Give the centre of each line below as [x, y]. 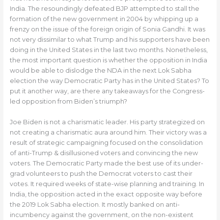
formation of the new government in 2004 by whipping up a [104, 19]
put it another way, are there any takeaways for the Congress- [107, 91]
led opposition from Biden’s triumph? [68, 102]
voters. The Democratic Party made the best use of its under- [106, 163]
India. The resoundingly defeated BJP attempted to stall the [104, 9]
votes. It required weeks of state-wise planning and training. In [107, 184]
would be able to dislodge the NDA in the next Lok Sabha [100, 71]
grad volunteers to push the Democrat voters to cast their [101, 173]
